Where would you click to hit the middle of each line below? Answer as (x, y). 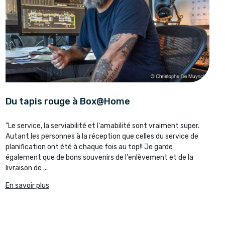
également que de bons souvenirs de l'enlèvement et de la (99, 158)
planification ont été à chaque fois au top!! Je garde (89, 147)
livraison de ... (26, 168)
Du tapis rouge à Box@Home (68, 102)
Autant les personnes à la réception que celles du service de (102, 137)
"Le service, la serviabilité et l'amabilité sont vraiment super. (102, 126)
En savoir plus (27, 186)
